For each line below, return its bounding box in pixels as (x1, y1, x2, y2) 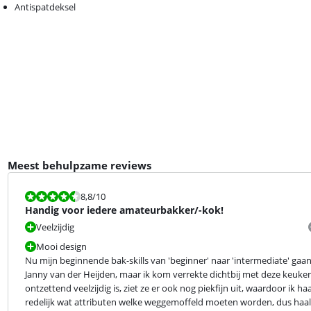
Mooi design (35, 240, 87, 253)
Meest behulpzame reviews (7, 158, 151, 172)
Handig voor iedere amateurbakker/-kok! (24, 203, 224, 217)
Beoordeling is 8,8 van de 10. (7, 190, 124, 202)
